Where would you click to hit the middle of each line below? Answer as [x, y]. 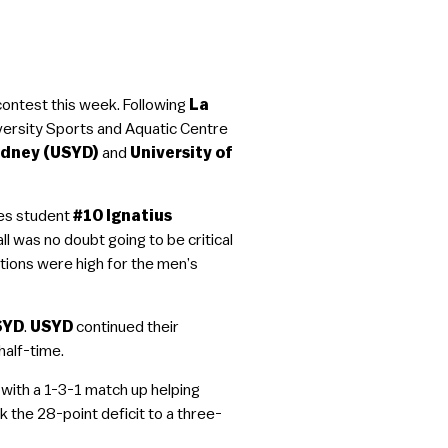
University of [182, 153]
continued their [126, 327]
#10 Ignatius [123, 216]
